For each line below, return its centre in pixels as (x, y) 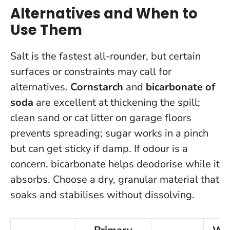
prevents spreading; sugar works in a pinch (109, 133)
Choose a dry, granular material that (136, 180)
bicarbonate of (180, 87)
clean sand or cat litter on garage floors (101, 118)
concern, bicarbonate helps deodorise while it (115, 164)
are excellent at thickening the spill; (117, 103)
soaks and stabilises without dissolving (101, 195)
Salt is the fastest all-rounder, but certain (106, 56)
